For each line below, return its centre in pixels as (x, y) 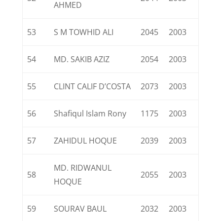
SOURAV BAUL (80, 209)
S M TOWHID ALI (84, 32)
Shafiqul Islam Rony (90, 113)
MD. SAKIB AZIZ (82, 59)
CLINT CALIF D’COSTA (92, 86)
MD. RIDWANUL (83, 168)
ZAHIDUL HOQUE (86, 141)
